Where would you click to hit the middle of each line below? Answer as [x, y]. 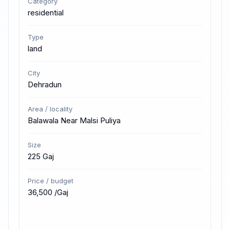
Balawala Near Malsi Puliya [74, 120]
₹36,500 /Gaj [48, 192]
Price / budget [51, 181]
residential [46, 13]
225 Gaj [41, 156]
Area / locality [50, 109]
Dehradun [45, 84]
